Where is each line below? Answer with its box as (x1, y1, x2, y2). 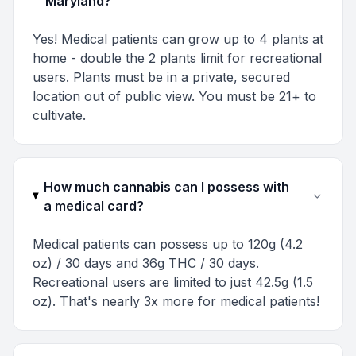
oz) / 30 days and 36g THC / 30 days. (33, 255, 259, 271)
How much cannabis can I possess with (44, 179, 290, 195)
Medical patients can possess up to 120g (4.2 (33, 236, 303, 252)
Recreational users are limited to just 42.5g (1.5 (33, 274, 313, 290)
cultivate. (33, 107, 86, 123)
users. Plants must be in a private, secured (33, 69, 290, 85)
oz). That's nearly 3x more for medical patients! (33, 293, 319, 309)
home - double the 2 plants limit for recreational (33, 50, 322, 66)
